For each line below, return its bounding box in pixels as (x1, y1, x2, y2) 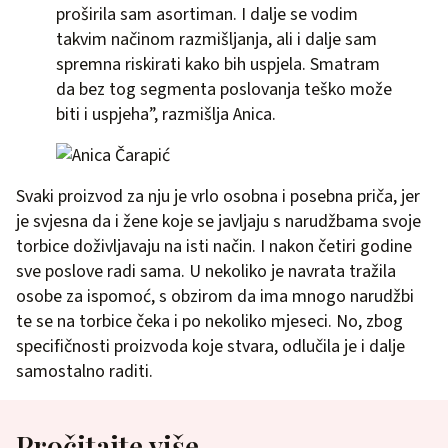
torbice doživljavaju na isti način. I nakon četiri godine (16, 233, 412, 259)
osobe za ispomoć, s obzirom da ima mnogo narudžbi (16, 283, 414, 309)
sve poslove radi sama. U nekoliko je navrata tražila (16, 258, 396, 284)
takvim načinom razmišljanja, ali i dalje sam (56, 26, 377, 52)
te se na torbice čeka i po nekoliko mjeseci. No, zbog (16, 308, 403, 334)
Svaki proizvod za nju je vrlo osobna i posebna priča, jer (16, 183, 420, 209)
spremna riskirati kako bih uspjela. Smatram (56, 51, 380, 77)
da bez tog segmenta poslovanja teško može (56, 76, 392, 102)
